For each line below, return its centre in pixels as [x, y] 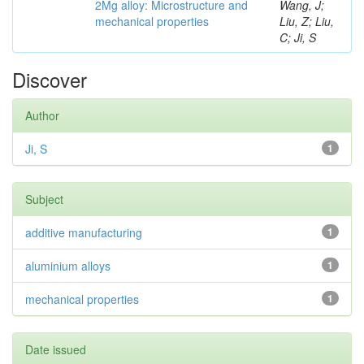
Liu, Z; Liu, [307, 21]
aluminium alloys [68, 266]
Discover [50, 79]
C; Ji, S [298, 37]
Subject [44, 199]
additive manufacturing [84, 232]
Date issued [56, 349]
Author [42, 115]
